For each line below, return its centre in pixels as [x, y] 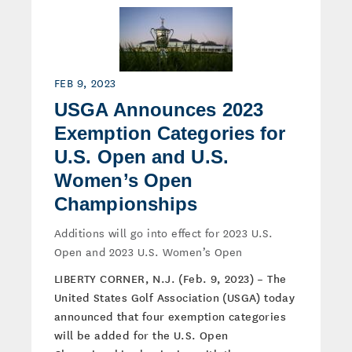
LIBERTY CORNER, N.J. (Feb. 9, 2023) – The [170, 278]
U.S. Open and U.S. [141, 157]
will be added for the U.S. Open [141, 335]
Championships [126, 204]
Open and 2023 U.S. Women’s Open [148, 251]
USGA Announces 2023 [159, 110]
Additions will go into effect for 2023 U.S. [164, 233]
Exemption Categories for [170, 133]
